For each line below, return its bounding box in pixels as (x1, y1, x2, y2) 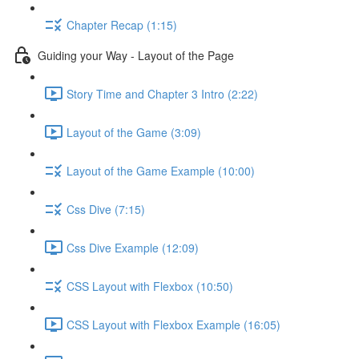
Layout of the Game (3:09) (67, 123, 201, 140)
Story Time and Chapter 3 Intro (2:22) (67, 85, 258, 102)
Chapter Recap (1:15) (67, 16, 177, 33)
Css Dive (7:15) (67, 200, 145, 217)
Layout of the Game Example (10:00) (67, 162, 255, 179)
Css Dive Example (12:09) (67, 239, 199, 256)
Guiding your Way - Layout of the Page (38, 46, 234, 63)
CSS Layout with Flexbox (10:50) (67, 277, 233, 294)
